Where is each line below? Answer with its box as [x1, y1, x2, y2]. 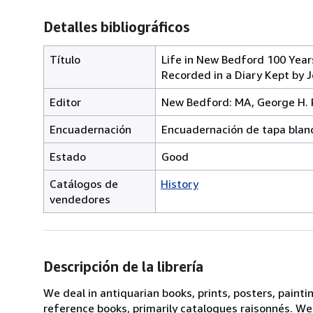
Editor [50, 94, 81, 109]
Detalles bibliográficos [43, 18, 189, 35]
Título [50, 52, 80, 66]
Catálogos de [50, 176, 118, 191]
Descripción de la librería [43, 258, 203, 275]
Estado [50, 149, 86, 163]
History [161, 176, 198, 191]
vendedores [50, 191, 110, 206]
